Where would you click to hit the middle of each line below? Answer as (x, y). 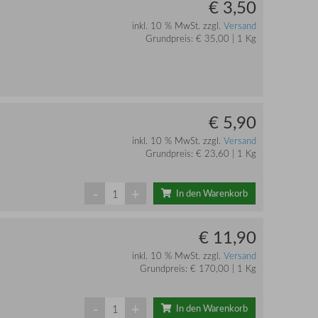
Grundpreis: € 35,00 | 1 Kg (201, 39)
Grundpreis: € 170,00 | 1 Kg (198, 269)
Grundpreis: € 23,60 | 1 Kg (201, 154)
